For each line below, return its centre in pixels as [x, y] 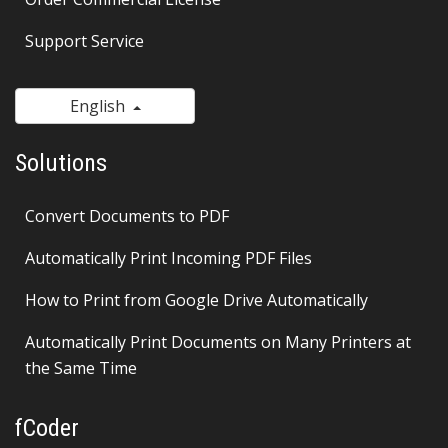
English [101, 106]
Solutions [61, 163]
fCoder [47, 428]
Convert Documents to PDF [127, 216]
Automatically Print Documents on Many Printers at [218, 342]
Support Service [84, 41]
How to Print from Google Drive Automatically [196, 300]
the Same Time [81, 368]
